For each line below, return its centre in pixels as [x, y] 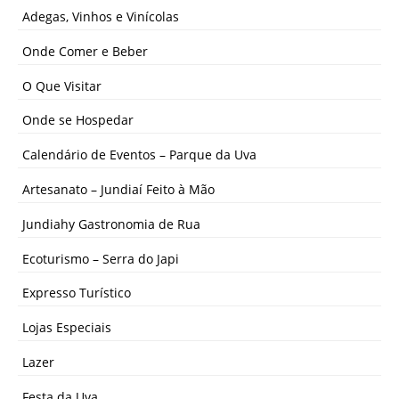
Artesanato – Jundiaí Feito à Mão [118, 189]
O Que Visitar [62, 85]
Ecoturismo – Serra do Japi [101, 258]
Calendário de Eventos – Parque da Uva [139, 155]
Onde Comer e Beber [85, 51]
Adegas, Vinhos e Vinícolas [101, 16]
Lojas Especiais [67, 328]
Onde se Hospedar [78, 120]
